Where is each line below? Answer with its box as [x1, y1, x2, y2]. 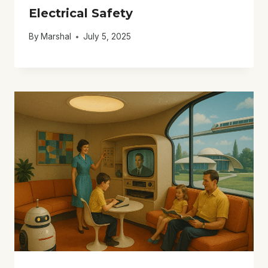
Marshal [41, 32, 72, 42]
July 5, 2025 [83, 32, 132, 42]
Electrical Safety [29, 6, 133, 21]
